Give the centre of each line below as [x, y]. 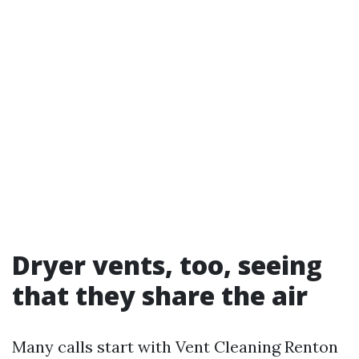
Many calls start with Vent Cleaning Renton [175, 347]
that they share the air [160, 296]
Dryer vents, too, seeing [167, 265]
